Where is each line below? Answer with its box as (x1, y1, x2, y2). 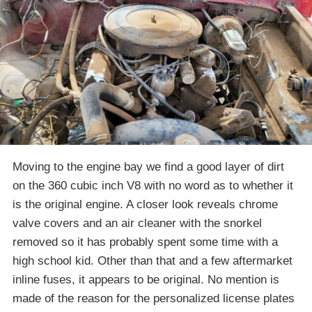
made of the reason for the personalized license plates (13, 291, 295, 305)
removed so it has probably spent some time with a (13, 235, 278, 249)
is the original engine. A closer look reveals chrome (13, 197, 278, 211)
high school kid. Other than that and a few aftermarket (13, 253, 292, 267)
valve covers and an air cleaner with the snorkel (13, 216, 262, 230)
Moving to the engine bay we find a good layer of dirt (13, 159, 284, 173)
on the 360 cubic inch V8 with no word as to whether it (13, 178, 293, 192)
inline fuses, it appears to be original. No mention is (13, 272, 279, 286)
